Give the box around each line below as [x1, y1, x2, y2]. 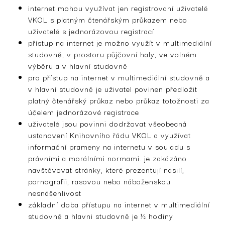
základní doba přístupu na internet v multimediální [28, 198, 210, 210]
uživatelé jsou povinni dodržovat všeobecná [28, 117, 187, 129]
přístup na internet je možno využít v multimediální [28, 36, 212, 48]
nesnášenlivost [28, 186, 81, 198]
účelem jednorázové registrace [28, 105, 139, 118]
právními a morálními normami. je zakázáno [28, 152, 187, 164]
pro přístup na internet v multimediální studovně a [28, 71, 210, 83]
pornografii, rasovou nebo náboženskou [28, 175, 171, 187]
